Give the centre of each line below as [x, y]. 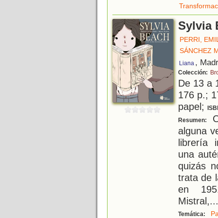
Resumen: [193, 120]
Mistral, [194, 201]
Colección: [194, 73]
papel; [193, 107]
